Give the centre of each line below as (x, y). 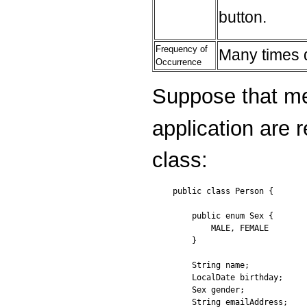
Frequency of (182, 49)
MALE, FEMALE (221, 228)
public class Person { (223, 191)
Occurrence (179, 62)
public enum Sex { (223, 216)
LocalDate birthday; (228, 277)
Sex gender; (209, 290)
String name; (211, 265)
